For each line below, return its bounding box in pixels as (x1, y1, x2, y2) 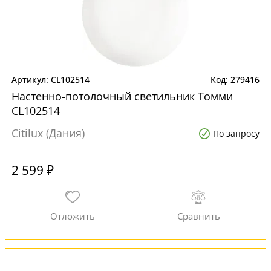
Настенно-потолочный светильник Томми (11, 89, 233, 103)
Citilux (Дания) (11, 126, 85, 140)
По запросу (213, 128, 260, 139)
